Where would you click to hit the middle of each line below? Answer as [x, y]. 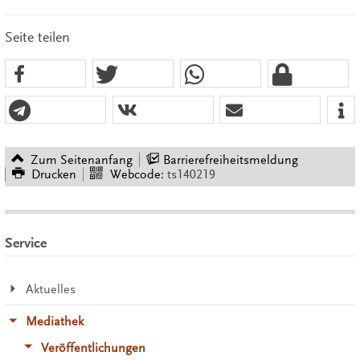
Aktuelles [50, 290]
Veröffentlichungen [94, 348]
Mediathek [54, 322]
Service [25, 243]
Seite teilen [37, 37]
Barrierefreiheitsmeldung [230, 160]
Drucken [54, 174]
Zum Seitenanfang [82, 160]
